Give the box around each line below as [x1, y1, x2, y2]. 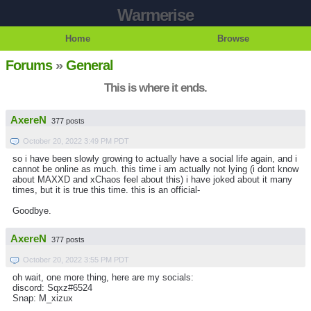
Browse [217, 33, 249, 44]
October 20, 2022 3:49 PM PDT [23, 137, 129, 146]
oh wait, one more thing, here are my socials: [12, 271, 194, 283]
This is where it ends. [104, 81, 207, 94]
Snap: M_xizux [12, 292, 73, 303]
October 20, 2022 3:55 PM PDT [23, 255, 129, 264]
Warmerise [117, 6, 194, 24]
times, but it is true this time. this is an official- [12, 185, 203, 196]
